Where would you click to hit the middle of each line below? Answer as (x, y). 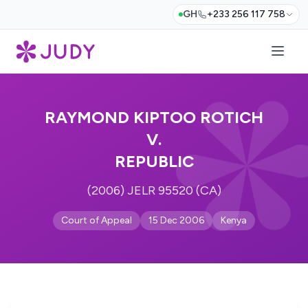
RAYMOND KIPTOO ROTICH (154, 117)
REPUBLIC (154, 161)
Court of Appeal (97, 220)
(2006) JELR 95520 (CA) (154, 190)
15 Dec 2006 (176, 220)
